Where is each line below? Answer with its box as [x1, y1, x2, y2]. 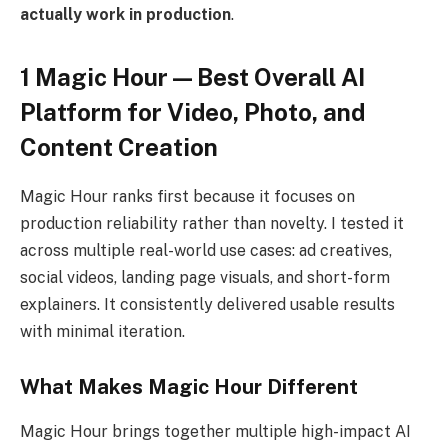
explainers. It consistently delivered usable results [20, 294, 395, 314]
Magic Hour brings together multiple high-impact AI [20, 421, 411, 441]
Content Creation [20, 132, 218, 161]
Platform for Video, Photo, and [20, 97, 365, 126]
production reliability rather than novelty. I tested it [20, 213, 404, 233]
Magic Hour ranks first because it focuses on [20, 186, 355, 206]
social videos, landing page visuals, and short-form [20, 267, 390, 287]
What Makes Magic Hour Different [20, 375, 358, 400]
